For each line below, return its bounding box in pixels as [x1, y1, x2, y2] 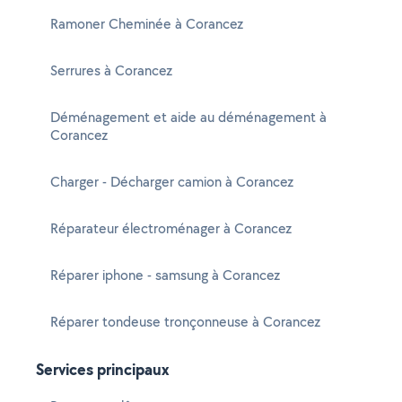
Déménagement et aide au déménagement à [50, 108, 327, 127]
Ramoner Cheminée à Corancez [50, 14, 243, 33]
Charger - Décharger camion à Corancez [50, 172, 293, 191]
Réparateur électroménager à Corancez [50, 219, 292, 238]
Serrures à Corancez [50, 61, 172, 80]
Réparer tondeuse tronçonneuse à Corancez [50, 312, 320, 331]
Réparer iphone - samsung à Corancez [50, 266, 280, 284]
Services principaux [36, 358, 170, 380]
